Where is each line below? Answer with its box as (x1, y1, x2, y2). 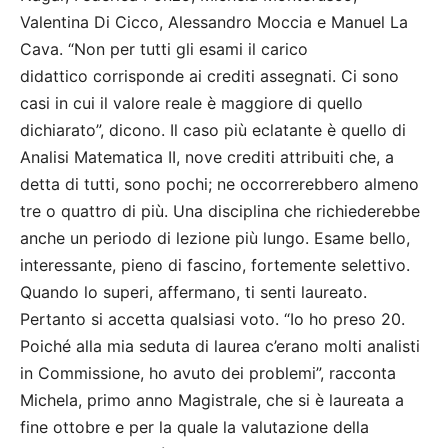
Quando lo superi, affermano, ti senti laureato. (20, 282, 367, 303)
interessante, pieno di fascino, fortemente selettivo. (20, 255, 410, 276)
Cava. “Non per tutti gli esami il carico (20, 39, 308, 60)
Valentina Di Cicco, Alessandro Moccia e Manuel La (20, 12, 408, 33)
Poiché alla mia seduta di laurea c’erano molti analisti (20, 336, 420, 357)
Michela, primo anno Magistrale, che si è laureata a (20, 390, 404, 411)
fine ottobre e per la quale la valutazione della (20, 417, 369, 438)
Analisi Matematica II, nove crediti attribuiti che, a (20, 147, 394, 168)
